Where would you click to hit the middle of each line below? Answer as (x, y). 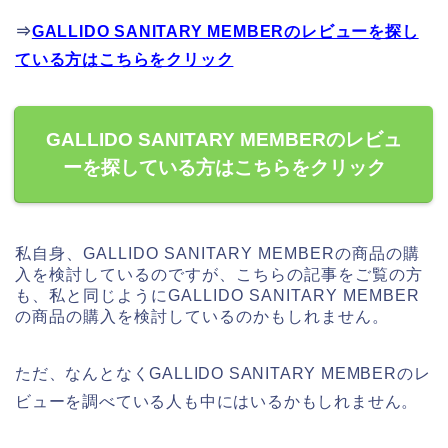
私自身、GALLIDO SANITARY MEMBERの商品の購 (217, 254)
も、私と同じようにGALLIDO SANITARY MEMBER (217, 296)
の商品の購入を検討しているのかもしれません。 (202, 317)
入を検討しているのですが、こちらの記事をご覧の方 (219, 275)
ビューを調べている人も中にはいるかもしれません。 (217, 402)
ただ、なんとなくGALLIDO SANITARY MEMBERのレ (223, 374)
